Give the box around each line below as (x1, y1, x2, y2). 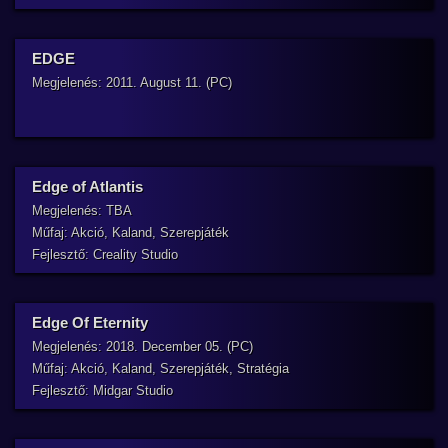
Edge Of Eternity (32, 314, 148, 331)
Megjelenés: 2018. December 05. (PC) (32, 339, 253, 354)
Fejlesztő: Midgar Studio (32, 383, 173, 398)
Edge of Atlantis (32, 178, 143, 195)
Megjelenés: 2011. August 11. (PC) (32, 75, 232, 90)
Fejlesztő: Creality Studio (32, 247, 178, 262)
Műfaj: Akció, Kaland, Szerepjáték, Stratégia (32, 361, 289, 376)
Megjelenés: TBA (32, 203, 132, 218)
